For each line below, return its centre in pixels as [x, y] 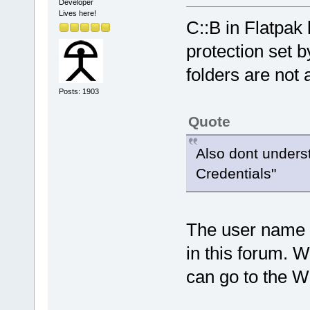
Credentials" [236, 173]
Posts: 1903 [79, 92]
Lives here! [77, 13]
